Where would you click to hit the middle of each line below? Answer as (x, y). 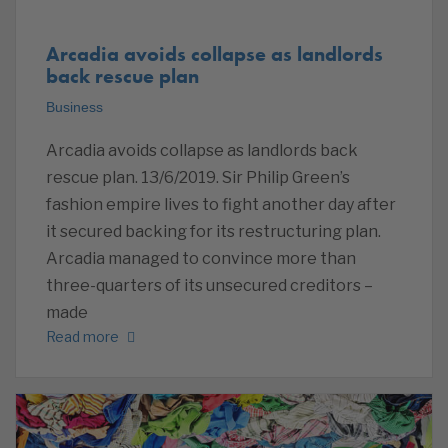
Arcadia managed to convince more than (201, 258)
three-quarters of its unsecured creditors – (209, 285)
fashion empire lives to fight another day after (221, 204)
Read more (82, 337)
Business (74, 106)
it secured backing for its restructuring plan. (213, 231)
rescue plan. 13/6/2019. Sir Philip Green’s (198, 177)
